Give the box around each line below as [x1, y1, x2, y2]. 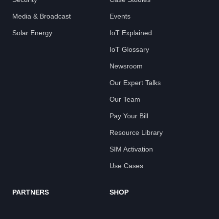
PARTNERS [12, 188, 49, 196]
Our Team [109, 95, 140, 103]
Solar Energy [12, 28, 52, 37]
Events [109, 12, 131, 20]
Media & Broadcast [12, 12, 71, 20]
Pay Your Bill [109, 111, 148, 120]
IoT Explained [109, 28, 152, 37]
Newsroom [109, 62, 143, 70]
